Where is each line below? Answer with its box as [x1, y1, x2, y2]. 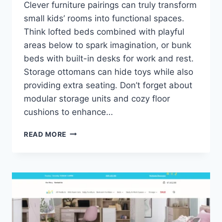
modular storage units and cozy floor [24, 93, 170, 104]
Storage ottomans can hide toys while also [24, 66, 193, 77]
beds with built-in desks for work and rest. [24, 53, 194, 63]
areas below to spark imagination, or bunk [24, 40, 191, 50]
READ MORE [24, 130, 67, 138]
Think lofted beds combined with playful [24, 26, 184, 37]
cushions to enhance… [24, 107, 113, 117]
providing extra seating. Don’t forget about [24, 80, 192, 90]
